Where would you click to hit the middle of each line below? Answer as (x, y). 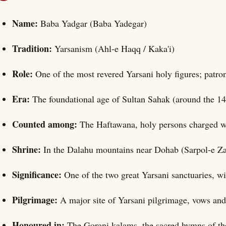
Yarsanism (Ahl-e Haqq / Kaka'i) (115, 49)
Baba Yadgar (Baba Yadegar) (94, 23)
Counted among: (46, 124)
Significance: (38, 175)
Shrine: (28, 150)
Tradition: (33, 49)
